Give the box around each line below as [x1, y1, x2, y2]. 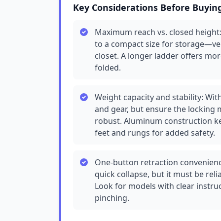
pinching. [95, 192, 129, 203]
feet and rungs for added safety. [95, 127, 215, 138]
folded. [95, 62, 121, 73]
